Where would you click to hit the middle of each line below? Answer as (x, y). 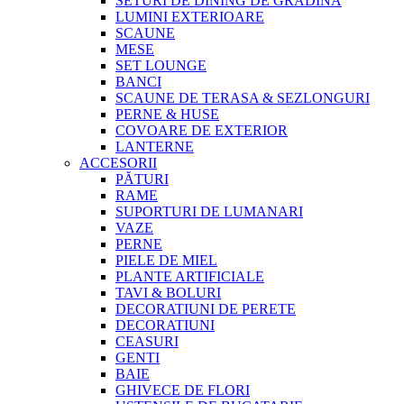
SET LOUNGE (161, 65)
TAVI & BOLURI (168, 293)
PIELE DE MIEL (166, 260)
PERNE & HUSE (167, 114)
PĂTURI (142, 179)
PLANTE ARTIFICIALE (190, 276)
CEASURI (147, 341)
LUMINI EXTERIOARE (190, 17)
